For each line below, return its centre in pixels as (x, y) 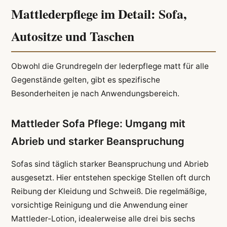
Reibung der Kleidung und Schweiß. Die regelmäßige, (109, 192)
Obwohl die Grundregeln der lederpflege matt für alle (110, 66)
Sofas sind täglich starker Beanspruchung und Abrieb (110, 164)
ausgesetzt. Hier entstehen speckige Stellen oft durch (110, 178)
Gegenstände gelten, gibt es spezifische (85, 80)
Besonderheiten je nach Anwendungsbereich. (95, 94)
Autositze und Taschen (72, 36)
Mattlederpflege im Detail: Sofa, (99, 14)
